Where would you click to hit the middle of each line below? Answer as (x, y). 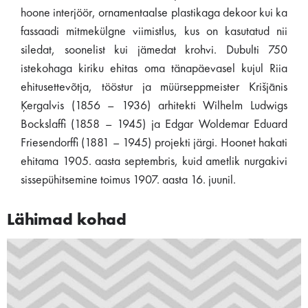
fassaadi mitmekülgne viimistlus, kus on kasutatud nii (154, 32)
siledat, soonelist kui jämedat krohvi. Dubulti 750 (154, 50)
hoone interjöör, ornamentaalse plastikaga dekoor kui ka (154, 13)
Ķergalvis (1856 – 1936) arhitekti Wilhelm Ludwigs (154, 106)
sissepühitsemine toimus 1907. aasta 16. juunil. (128, 180)
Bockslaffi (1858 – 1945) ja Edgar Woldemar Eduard (154, 124)
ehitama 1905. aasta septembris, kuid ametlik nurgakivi (154, 162)
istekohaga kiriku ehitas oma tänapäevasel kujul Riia (154, 69)
